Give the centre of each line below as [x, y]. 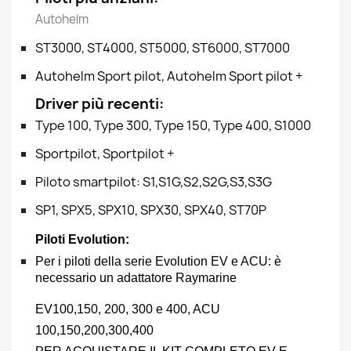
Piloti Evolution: [82, 239]
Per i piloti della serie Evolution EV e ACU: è [158, 261]
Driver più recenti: [100, 104]
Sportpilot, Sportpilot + [105, 154]
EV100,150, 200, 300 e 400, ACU [128, 309]
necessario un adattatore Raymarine [136, 278]
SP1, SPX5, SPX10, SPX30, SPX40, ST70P [151, 210]
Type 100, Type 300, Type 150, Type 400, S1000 [173, 125]
